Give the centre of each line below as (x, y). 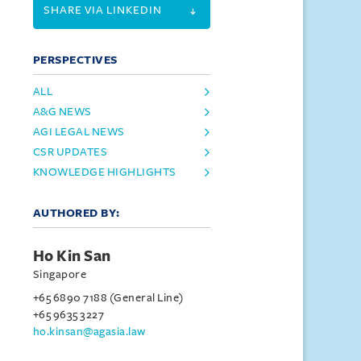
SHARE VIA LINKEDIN (102, 10)
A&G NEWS (62, 112)
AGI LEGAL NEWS (79, 132)
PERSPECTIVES (75, 60)
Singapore (60, 274)
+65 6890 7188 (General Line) (108, 298)
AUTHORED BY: (76, 213)
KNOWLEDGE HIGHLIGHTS (104, 172)
